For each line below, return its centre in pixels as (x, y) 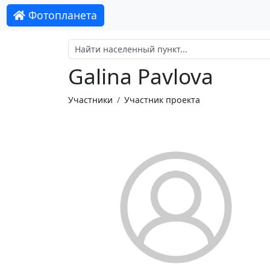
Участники (90, 99)
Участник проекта (162, 99)
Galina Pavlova (140, 76)
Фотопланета (61, 15)
